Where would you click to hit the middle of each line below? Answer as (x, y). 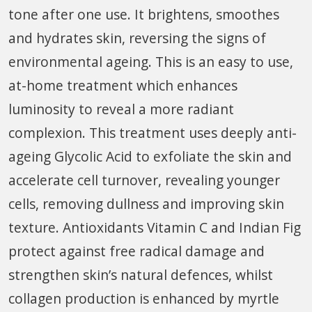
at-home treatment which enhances (123, 85)
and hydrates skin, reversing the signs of (137, 38)
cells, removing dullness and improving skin (146, 203)
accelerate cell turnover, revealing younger (144, 180)
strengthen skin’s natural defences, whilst (141, 274)
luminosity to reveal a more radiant (121, 109)
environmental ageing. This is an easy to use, (151, 61)
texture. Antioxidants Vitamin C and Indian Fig (155, 227)
